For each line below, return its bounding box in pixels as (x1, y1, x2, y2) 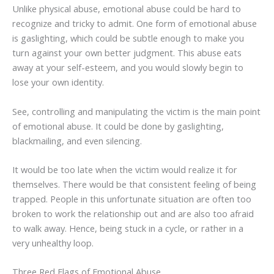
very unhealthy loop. (12, 237, 94, 250)
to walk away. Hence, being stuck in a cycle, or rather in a (12, 222, 243, 235)
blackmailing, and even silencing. (12, 134, 142, 147)
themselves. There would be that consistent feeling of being (12, 178, 256, 191)
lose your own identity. (12, 76, 104, 89)
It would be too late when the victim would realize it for (12, 163, 237, 176)
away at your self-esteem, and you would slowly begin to (12, 61, 243, 74)
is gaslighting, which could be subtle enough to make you (12, 32, 244, 45)
